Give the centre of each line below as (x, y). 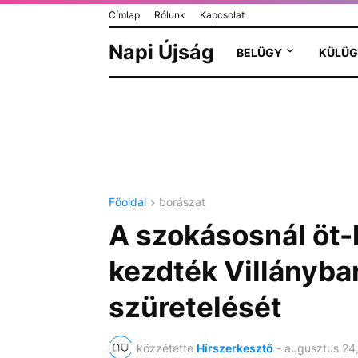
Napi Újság (161, 52)
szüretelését (195, 307)
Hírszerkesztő (235, 348)
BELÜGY (259, 52)
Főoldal (127, 202)
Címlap (124, 15)
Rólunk (169, 15)
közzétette (165, 348)
